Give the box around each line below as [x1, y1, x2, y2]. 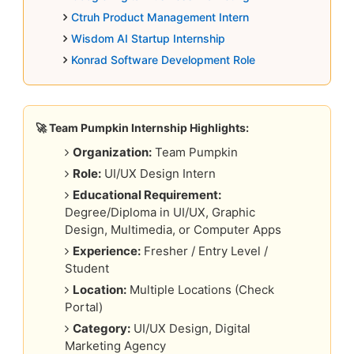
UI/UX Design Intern [101, 166, 217, 182]
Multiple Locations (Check [126, 282, 275, 298]
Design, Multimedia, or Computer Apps [65, 222, 282, 238]
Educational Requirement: [73, 187, 222, 203]
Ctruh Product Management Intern [70, 9, 249, 24]
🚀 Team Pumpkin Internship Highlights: [35, 120, 249, 134]
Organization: [73, 145, 153, 160]
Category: [73, 321, 131, 337]
